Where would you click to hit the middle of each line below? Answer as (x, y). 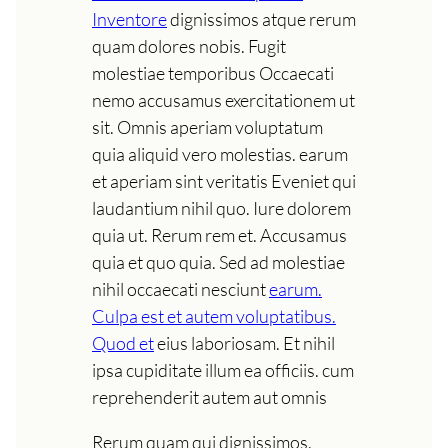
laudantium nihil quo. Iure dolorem (221, 207)
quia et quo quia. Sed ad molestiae (218, 261)
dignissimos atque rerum (261, 18)
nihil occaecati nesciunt (180, 288)
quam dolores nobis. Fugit (189, 45)
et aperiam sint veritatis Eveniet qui (224, 180)
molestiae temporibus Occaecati (213, 72)
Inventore (129, 18)
